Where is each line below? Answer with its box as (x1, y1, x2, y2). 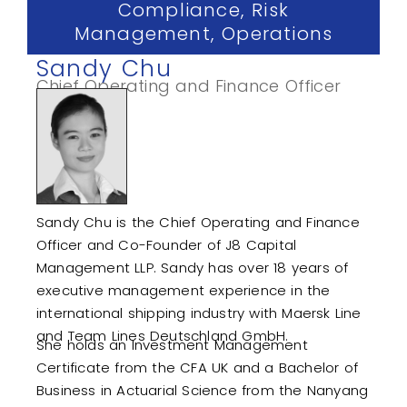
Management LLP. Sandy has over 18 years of (36, 257, 349, 277)
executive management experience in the (36, 280, 331, 300)
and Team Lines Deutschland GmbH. (36, 325, 289, 345)
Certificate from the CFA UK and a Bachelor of (36, 357, 359, 377)
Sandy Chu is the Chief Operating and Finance (36, 212, 360, 232)
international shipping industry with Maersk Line (36, 303, 362, 323)
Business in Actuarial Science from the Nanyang (36, 380, 369, 400)
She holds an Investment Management (36, 334, 308, 354)
